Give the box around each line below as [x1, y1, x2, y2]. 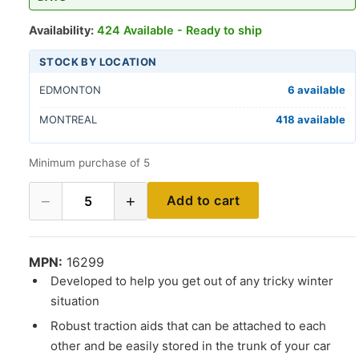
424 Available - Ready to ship [97, 22, 262, 37]
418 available [276, 112, 345, 126]
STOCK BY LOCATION [39, 54, 157, 68]
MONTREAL [39, 112, 97, 126]
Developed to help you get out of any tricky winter [50, 273, 334, 289]
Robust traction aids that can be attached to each [50, 317, 327, 333]
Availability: [29, 22, 94, 37]
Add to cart [167, 192, 240, 209]
